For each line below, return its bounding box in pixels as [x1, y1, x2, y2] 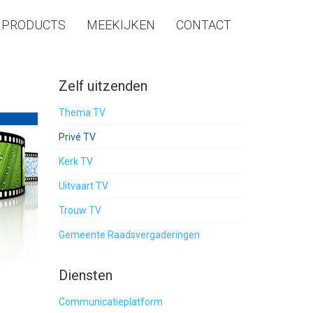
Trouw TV [58, 205, 101, 216]
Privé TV [58, 131, 96, 143]
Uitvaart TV [58, 180, 108, 191]
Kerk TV [58, 156, 93, 167]
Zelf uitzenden [58, 78, 147, 94]
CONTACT [176, 17, 231, 32]
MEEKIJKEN [87, 17, 155, 32]
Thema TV [58, 107, 105, 118]
